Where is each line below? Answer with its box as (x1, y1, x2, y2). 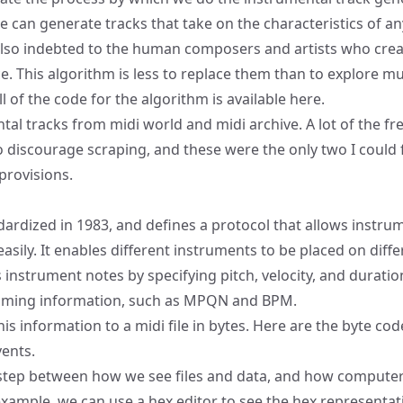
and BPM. (228, 291, 297, 310)
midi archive (216, 114, 299, 134)
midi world (110, 114, 183, 134)
